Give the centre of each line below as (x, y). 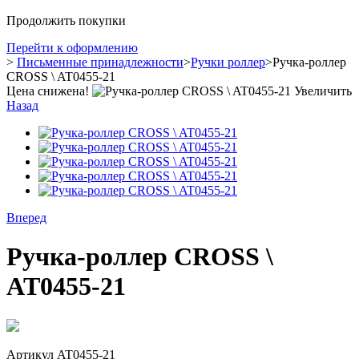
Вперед (26, 218)
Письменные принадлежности (100, 62)
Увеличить (323, 91)
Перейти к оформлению (72, 48)
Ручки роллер (228, 62)
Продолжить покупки (66, 20)
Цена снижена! (48, 91)
